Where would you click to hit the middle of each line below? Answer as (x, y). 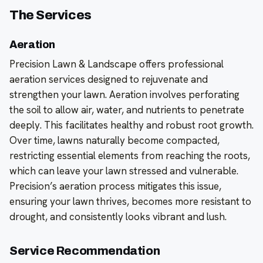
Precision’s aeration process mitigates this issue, (115, 186)
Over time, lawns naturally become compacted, (114, 141)
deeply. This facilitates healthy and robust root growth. (131, 125)
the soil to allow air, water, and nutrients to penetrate (127, 110)
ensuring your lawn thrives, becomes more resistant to (130, 202)
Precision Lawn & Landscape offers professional (117, 64)
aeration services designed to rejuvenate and (109, 80)
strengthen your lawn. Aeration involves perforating (124, 95)
